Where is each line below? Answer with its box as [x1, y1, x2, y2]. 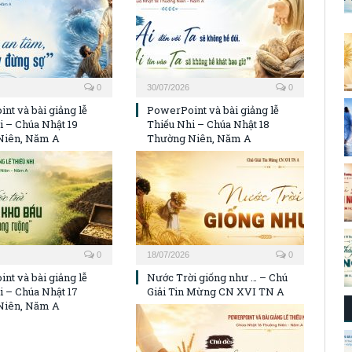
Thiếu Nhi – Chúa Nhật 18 [147, 117, 269, 132]
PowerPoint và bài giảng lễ [147, 103, 279, 118]
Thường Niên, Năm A [147, 131, 251, 146]
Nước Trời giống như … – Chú [147, 270, 288, 285]
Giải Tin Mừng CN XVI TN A [147, 284, 284, 299]
